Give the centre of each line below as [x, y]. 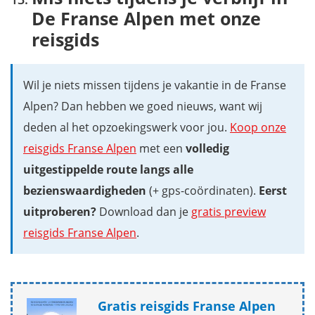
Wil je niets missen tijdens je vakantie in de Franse [155, 85]
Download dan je [144, 211]
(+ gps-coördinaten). [202, 190]
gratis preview [229, 211]
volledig [207, 148]
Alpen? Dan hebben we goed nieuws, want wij [143, 106]
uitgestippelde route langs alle [108, 169]
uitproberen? [60, 211]
